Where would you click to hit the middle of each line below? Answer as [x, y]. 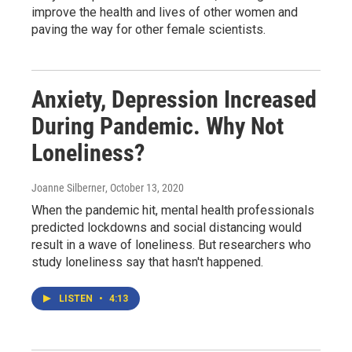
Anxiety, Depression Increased [174, 99]
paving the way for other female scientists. [148, 29]
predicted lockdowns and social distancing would [167, 227]
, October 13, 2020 [145, 187]
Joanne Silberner [68, 187]
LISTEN [77, 298]
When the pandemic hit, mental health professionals [173, 210]
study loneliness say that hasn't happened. [147, 262]
